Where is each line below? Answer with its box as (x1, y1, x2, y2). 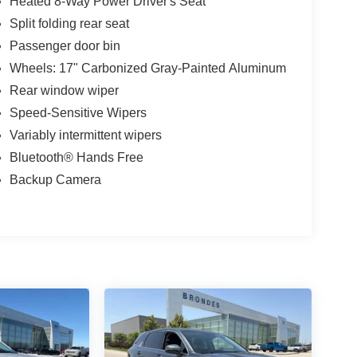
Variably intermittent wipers (9, 127, 162, 142)
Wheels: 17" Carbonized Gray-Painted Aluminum (9, 61, 286, 75)
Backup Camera (9, 172, 101, 186)
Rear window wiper (9, 83, 119, 97)
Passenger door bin (9, 38, 120, 53)
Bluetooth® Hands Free (9, 150, 143, 164)
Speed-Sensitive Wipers (9, 105, 147, 120)
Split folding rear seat (9, 16, 129, 30)
